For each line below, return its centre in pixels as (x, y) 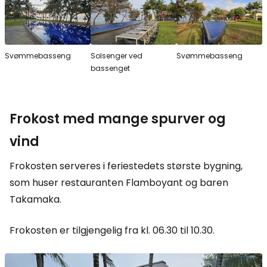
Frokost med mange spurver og (118, 119)
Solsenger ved (117, 56)
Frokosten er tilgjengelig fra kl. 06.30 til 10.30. (112, 231)
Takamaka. (35, 200)
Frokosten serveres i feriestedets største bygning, (126, 166)
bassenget (110, 69)
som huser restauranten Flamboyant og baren (119, 183)
